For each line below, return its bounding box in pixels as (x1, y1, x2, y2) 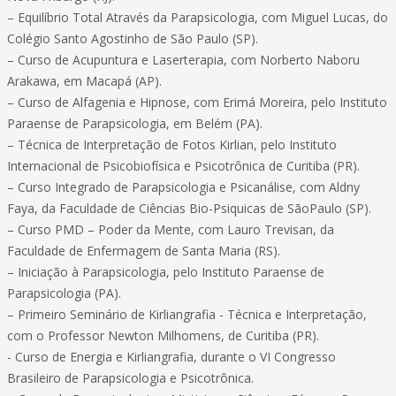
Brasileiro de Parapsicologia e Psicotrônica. (7, 369, 254, 386)
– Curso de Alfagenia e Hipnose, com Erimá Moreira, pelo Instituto (7, 94, 387, 110)
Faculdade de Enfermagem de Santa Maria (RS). (7, 242, 280, 259)
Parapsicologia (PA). (7, 285, 121, 301)
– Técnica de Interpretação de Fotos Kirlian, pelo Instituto (7, 136, 337, 153)
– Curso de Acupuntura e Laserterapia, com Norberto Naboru (7, 51, 360, 68)
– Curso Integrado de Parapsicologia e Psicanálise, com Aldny (7, 179, 360, 195)
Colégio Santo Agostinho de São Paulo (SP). (7, 30, 258, 47)
